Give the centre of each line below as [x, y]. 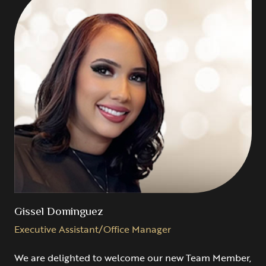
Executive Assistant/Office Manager [93, 229]
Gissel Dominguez [59, 212]
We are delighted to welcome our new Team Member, [133, 257]
